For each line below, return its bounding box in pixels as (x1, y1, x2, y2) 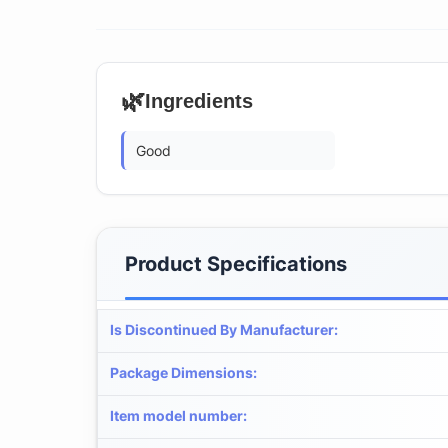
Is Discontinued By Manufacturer (110, 320, 334, 338)
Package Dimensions (110, 363, 253, 381)
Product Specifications (125, 251, 347, 276)
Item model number (110, 406, 243, 424)
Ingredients (145, 89, 253, 112)
